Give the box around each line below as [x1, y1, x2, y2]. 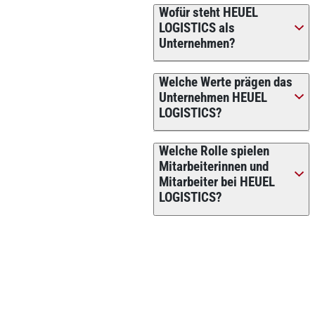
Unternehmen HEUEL [158, 89, 267, 105]
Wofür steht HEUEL [158, 4, 258, 20]
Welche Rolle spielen [158, 143, 269, 160]
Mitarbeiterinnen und [158, 159, 269, 175]
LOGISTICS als [158, 20, 235, 36]
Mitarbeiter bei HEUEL [158, 174, 275, 191]
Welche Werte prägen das [158, 74, 292, 90]
